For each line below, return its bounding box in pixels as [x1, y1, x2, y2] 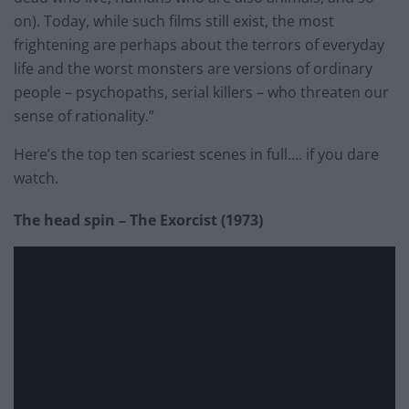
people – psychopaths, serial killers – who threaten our [14, 81, 389, 102]
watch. [14, 167, 58, 188]
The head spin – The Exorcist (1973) [14, 209, 263, 230]
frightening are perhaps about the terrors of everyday [14, 34, 384, 55]
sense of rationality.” [14, 105, 154, 126]
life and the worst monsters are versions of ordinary [14, 58, 372, 79]
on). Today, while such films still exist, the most [14, 10, 334, 31]
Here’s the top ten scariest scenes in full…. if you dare [14, 143, 379, 164]
